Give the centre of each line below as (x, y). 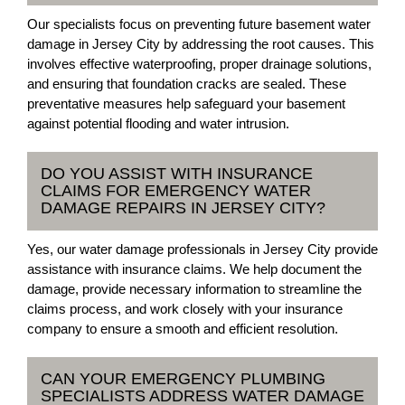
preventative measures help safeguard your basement (186, 104)
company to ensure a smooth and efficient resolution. (183, 329)
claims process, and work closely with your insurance (185, 309)
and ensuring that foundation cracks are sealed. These (187, 84)
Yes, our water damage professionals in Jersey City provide (202, 249)
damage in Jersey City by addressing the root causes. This (201, 44)
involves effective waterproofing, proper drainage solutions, (199, 64)
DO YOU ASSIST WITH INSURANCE (177, 174)
